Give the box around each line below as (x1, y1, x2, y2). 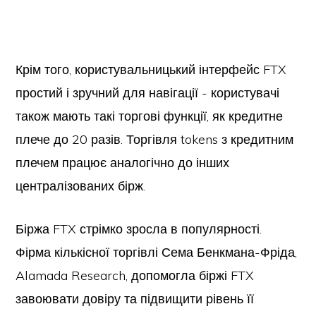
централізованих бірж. (16, 178, 146, 194)
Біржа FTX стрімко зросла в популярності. (16, 221, 262, 237)
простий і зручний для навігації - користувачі (16, 85, 280, 101)
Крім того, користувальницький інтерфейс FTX (16, 61, 287, 78)
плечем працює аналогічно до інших (16, 154, 230, 171)
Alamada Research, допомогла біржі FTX (16, 267, 255, 284)
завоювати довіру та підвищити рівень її (16, 291, 255, 307)
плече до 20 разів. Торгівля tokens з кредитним (16, 131, 294, 147)
